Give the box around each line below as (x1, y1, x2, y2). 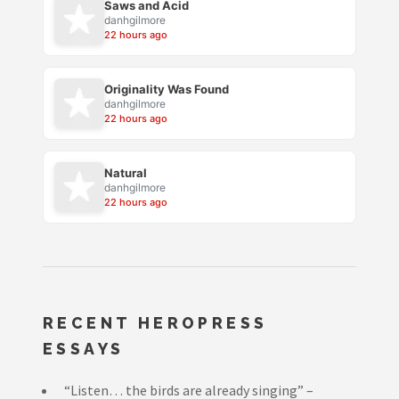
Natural (104, 166, 147, 181)
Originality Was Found (104, 82, 229, 97)
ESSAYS (43, 339, 125, 359)
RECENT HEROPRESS (43, 313, 268, 333)
